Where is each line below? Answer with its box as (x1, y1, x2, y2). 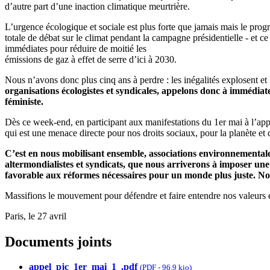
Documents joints (5, 233, 111, 250)
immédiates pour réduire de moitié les (5, 43, 146, 54)
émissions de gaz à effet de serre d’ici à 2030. (5, 54, 177, 64)
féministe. (5, 96, 43, 107)
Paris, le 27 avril (5, 210, 66, 221)
